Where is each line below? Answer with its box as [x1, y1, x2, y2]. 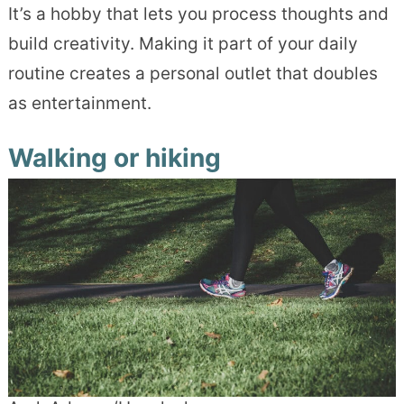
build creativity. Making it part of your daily [7, 33, 358, 55]
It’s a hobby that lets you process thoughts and [7, 4, 389, 25]
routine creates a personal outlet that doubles [7, 63, 378, 85]
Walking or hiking [7, 142, 221, 174]
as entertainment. [7, 93, 151, 115]
